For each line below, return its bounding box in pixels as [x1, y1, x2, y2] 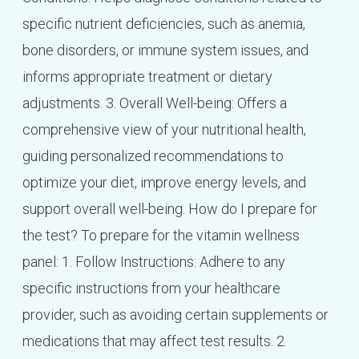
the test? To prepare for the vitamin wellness [22, 227, 300, 244]
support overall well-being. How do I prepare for [22, 200, 317, 218]
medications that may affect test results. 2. [22, 333, 287, 350]
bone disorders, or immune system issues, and [22, 42, 309, 59]
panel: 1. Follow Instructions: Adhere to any [22, 253, 285, 271]
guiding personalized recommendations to [22, 147, 284, 165]
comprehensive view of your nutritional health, [22, 121, 306, 139]
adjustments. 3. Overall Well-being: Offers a [22, 95, 287, 112]
